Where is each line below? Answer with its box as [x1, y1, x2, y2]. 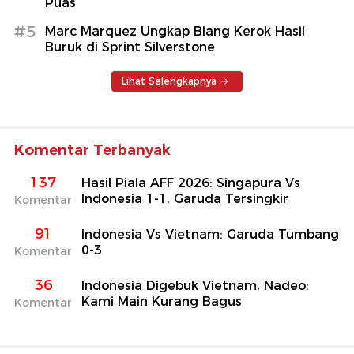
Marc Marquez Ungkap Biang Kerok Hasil [45, 23, 305, 39]
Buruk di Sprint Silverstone [45, 39, 215, 55]
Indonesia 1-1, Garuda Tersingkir [81, 190, 288, 206]
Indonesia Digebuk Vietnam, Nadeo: [81, 277, 309, 293]
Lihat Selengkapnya [122, 74, 217, 87]
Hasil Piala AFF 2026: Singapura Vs [81, 175, 300, 190]
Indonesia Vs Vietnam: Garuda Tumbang [81, 226, 339, 242]
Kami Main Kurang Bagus [81, 293, 242, 309]
